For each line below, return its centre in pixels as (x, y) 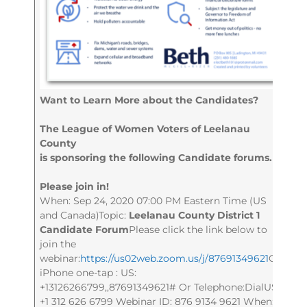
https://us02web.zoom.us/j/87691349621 (175, 258)
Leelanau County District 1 (195, 215)
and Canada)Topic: (85, 215)
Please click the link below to (198, 229)
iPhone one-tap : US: (88, 272)
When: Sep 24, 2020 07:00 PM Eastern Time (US (153, 200)
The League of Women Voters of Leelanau (145, 128)
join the (58, 244)
